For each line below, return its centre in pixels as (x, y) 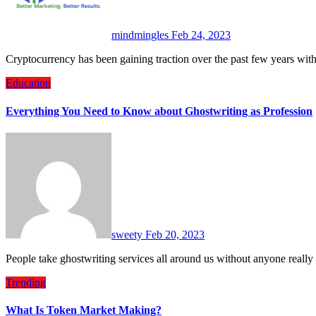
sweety (128, 234)
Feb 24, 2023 (201, 35)
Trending (26, 282)
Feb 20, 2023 (175, 234)
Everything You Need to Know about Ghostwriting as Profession (159, 111)
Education (28, 83)
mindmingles (141, 35)
